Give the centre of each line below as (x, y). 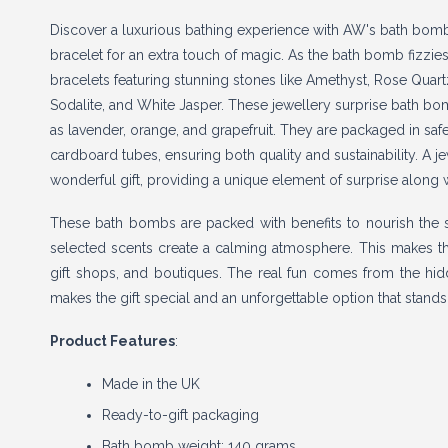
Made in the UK (151, 384)
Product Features (112, 341)
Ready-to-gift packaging (180, 415)
